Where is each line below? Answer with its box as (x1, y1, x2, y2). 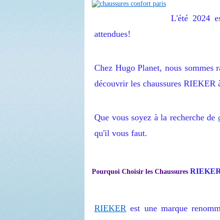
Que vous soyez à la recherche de (94, 112, 218, 122)
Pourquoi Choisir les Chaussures (92, 168, 190, 176)
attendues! (94, 29, 131, 39)
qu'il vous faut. (94, 128, 147, 138)
